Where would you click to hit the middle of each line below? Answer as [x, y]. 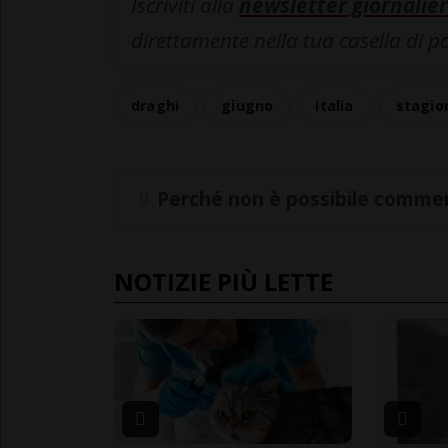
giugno [247, 106]
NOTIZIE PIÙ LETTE [223, 281]
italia [334, 106]
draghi [155, 106]
